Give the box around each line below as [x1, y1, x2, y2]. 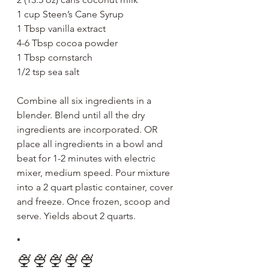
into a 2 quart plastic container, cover [17, 181, 175, 193]
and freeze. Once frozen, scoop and [17, 195, 172, 207]
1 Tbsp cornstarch [17, 51, 92, 63]
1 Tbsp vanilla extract [17, 22, 108, 34]
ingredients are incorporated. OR [17, 123, 160, 135]
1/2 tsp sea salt [17, 65, 82, 77]
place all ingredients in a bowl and [17, 138, 165, 150]
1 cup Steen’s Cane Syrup [17, 8, 124, 20]
